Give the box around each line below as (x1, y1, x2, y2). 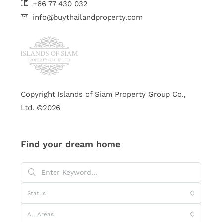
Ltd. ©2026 (21, 103, 60, 112)
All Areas (27, 211, 54, 218)
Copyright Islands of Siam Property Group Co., (21, 90, 186, 99)
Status (27, 190, 46, 197)
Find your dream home (21, 139, 120, 149)
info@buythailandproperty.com (33, 13, 143, 22)
